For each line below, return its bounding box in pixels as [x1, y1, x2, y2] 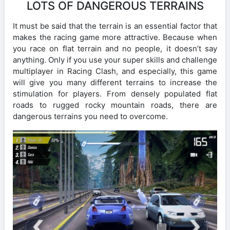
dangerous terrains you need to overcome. [13, 111, 168, 122]
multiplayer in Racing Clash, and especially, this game [13, 66, 217, 76]
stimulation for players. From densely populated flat [13, 89, 217, 99]
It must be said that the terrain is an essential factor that [13, 21, 217, 31]
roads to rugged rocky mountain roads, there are [13, 100, 217, 110]
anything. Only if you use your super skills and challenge [13, 55, 217, 65]
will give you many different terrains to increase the [13, 78, 217, 88]
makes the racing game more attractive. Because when [13, 32, 217, 43]
